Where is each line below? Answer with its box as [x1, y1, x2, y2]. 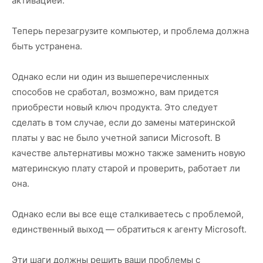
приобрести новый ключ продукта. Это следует [12, 101, 218, 113]
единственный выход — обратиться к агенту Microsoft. [12, 223, 247, 235]
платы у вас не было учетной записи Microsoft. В [12, 131, 221, 143]
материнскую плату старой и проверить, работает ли [12, 162, 240, 174]
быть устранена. [12, 40, 82, 52]
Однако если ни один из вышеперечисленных [12, 70, 209, 82]
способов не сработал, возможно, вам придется [12, 86, 218, 97]
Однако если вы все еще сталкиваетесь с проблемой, [12, 208, 244, 220]
